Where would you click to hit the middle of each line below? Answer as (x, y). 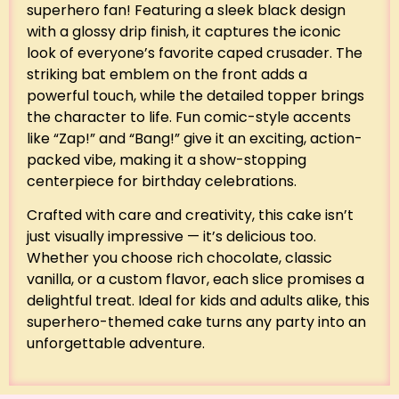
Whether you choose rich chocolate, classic (179, 258)
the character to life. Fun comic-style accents (189, 118)
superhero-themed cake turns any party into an (196, 322)
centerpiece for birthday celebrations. (162, 182)
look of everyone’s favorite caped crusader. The (195, 53)
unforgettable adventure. (116, 344)
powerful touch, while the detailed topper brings (195, 96)
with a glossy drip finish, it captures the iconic (184, 32)
